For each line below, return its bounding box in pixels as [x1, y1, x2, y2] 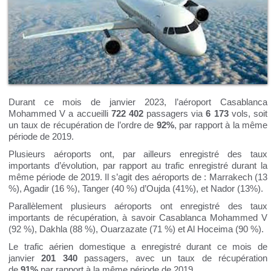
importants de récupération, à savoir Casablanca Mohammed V [8, 212, 267, 223]
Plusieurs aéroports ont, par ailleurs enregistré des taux [8, 149, 267, 159]
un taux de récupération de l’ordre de [8, 120, 157, 130]
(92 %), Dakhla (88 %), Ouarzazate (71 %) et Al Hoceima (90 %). [8, 224, 264, 234]
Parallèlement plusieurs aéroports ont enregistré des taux [8, 201, 267, 211]
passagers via [143, 108, 206, 119]
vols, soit [228, 108, 268, 119]
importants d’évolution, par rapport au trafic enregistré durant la [8, 160, 267, 171]
